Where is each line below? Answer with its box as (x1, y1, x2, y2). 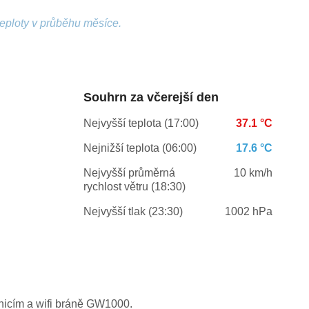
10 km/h (233, 167, 272, 179)
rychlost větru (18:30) (83, 181, 186, 193)
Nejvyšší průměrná (83, 167, 175, 179)
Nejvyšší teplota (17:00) (83, 117, 199, 130)
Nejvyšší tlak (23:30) (83, 206, 183, 218)
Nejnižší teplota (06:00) (83, 142, 197, 154)
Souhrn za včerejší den (83, 90, 219, 105)
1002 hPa (224, 206, 272, 218)
